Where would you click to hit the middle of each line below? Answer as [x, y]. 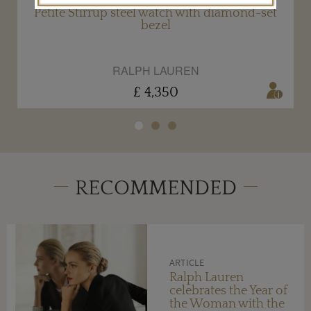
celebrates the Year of [228, 291]
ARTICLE [187, 262]
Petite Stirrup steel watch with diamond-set [155, 13]
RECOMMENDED [155, 188]
